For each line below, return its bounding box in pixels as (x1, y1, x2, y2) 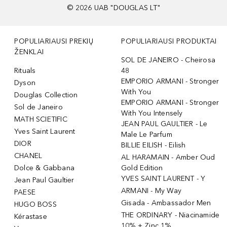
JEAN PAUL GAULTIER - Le (121, 119, 208, 128)
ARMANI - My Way (121, 186, 181, 195)
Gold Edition (121, 163, 163, 172)
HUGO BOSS (14, 200, 57, 209)
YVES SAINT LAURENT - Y (121, 174, 206, 183)
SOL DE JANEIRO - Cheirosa (121, 55, 215, 64)
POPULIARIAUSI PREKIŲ (14, 36, 93, 46)
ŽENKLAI (14, 47, 44, 56)
